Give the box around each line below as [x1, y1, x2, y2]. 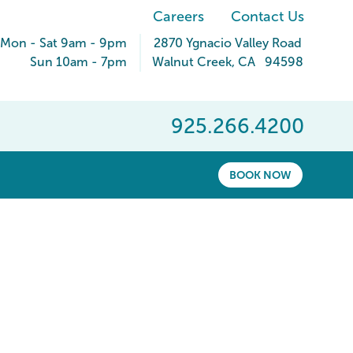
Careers [153, 9, 204, 24]
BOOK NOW [229, 169, 292, 182]
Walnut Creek [152, 55, 232, 69]
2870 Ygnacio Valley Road [154, 36, 302, 50]
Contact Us [231, 9, 304, 24]
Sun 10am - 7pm [30, 55, 127, 69]
